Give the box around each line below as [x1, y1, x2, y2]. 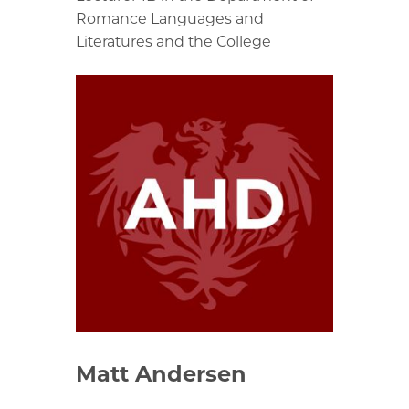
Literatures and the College [76, 32, 271, 50]
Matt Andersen [76, 360, 246, 387]
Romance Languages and [76, 9, 264, 27]
